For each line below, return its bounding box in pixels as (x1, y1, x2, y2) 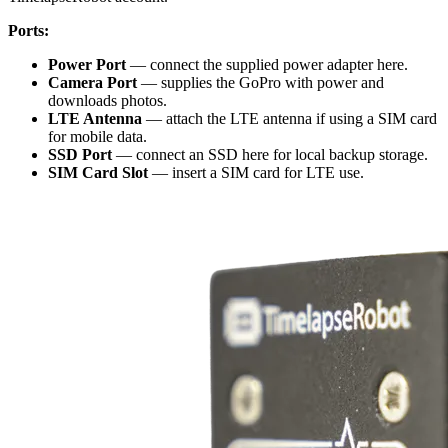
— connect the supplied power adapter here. (126, 55, 408, 73)
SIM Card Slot (48, 163, 148, 181)
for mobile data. (48, 127, 147, 145)
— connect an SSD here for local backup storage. (112, 145, 428, 163)
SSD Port (48, 145, 112, 163)
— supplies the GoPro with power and (137, 73, 384, 91)
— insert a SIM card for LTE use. (148, 163, 364, 181)
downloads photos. (48, 91, 167, 109)
